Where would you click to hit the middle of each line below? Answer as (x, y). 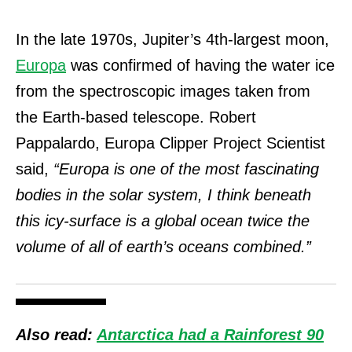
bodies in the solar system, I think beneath (163, 195)
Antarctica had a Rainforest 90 (210, 335)
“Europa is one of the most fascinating (186, 169)
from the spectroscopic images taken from (163, 92)
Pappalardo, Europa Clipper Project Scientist (170, 143)
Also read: (54, 335)
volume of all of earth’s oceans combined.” (163, 247)
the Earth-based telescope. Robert (136, 117)
